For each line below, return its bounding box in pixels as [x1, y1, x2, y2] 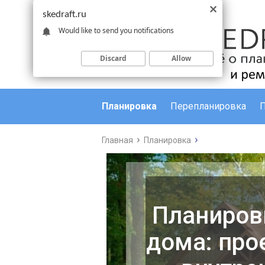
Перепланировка [170, 101, 246, 112]
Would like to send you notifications [59, 25, 174, 35]
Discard [100, 53, 127, 63]
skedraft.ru [43, 9, 86, 20]
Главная [102, 135, 133, 145]
